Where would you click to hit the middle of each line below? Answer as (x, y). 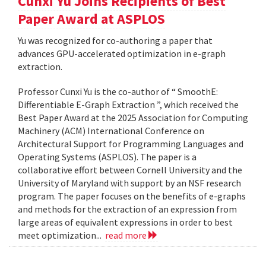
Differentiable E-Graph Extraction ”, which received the (128, 104)
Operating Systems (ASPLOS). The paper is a (107, 156)
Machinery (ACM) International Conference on (111, 130)
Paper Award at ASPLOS (91, 18)
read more (127, 235)
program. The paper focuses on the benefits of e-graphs (132, 196)
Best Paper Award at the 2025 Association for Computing (133, 117)
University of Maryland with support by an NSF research (129, 183)
